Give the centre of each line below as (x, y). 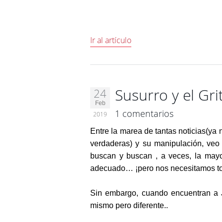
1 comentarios (144, 113)
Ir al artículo (111, 40)
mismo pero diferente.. (129, 205)
